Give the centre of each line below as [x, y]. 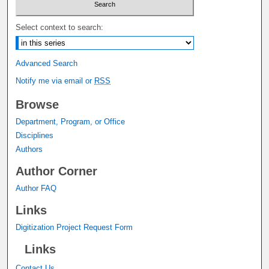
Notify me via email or [55, 80]
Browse [38, 104]
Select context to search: [60, 27]
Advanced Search [47, 63]
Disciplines [35, 135]
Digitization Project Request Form [74, 227]
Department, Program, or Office [71, 121]
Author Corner [57, 171]
